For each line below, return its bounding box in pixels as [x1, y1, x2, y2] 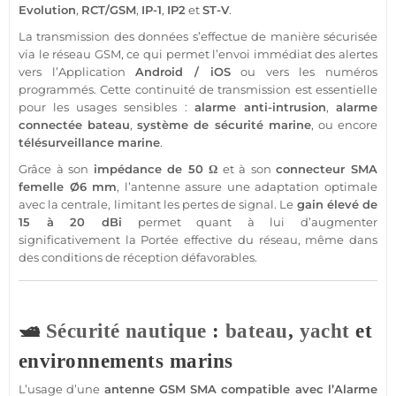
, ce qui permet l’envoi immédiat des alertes [120, 47, 378, 62]
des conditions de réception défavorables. [19, 250, 257, 265]
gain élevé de [296, 197, 378, 212]
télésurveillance [19, 135, 118, 150]
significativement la [19, 232, 141, 247]
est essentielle [291, 82, 378, 97]
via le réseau [19, 47, 95, 62]
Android [135, 65, 184, 80]
